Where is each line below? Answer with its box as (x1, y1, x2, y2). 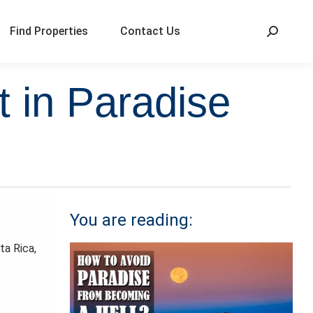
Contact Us (120, 24, 180, 38)
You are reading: (69, 210, 193, 230)
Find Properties (10, 24, 88, 38)
